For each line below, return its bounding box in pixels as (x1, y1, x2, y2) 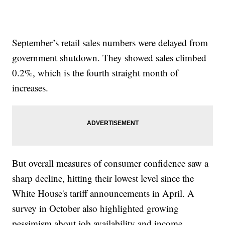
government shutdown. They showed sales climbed (12, 51, 207, 64)
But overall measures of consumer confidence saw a (12, 156, 209, 169)
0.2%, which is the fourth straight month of (12, 66, 179, 79)
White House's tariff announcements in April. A (12, 186, 195, 199)
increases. (12, 81, 49, 94)
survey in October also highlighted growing (12, 201, 179, 214)
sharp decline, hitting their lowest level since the (12, 171, 194, 184)
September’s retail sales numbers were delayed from (12, 36, 208, 49)
